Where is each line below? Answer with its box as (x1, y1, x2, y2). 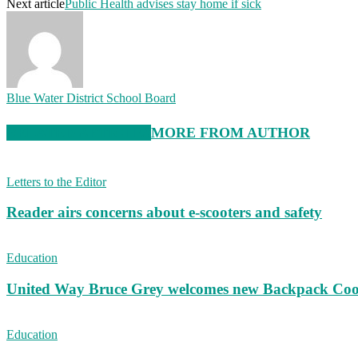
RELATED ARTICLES (6, 124, 151, 141)
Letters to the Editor (6, 174, 106, 189)
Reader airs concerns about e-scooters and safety (6, 204, 322, 221)
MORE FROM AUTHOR (151, 124, 310, 141)
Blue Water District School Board (6, 90, 176, 105)
